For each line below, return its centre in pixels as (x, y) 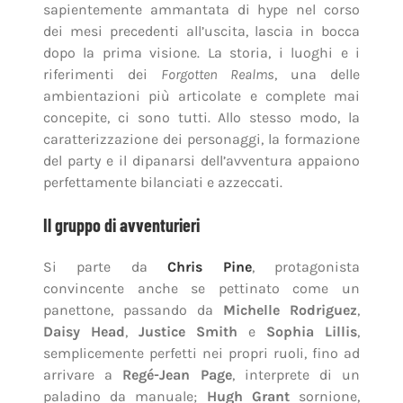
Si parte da (105, 267)
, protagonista (306, 267)
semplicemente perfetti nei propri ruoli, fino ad (201, 354)
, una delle (318, 75)
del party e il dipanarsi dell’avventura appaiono (201, 161)
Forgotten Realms (218, 75)
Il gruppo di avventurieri (121, 225)
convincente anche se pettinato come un (201, 289)
